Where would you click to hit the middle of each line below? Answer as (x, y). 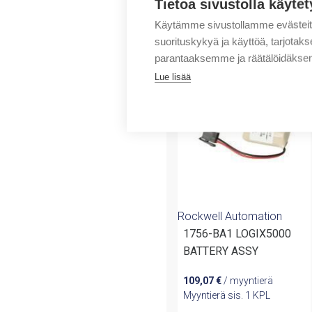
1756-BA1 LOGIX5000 (209, 234)
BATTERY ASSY (221, 251)
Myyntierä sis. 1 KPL (227, 296)
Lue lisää (173, 77)
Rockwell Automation (230, 217)
